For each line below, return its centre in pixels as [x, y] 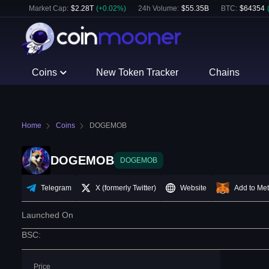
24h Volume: [159, 8]
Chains [224, 72]
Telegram [56, 188]
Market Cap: [49, 8]
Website [193, 188]
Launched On [47, 215]
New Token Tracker [138, 72]
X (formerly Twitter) [126, 188]
